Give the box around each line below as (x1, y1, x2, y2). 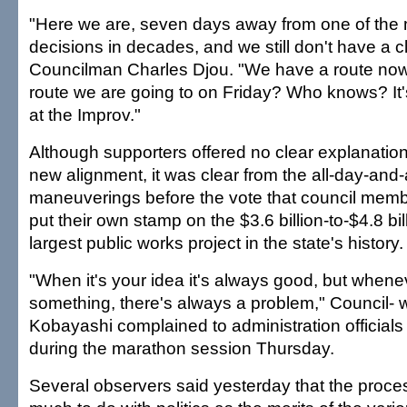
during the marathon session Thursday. (29, 338, 334, 358)
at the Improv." (29, 104, 141, 124)
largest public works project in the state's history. (29, 233, 403, 253)
